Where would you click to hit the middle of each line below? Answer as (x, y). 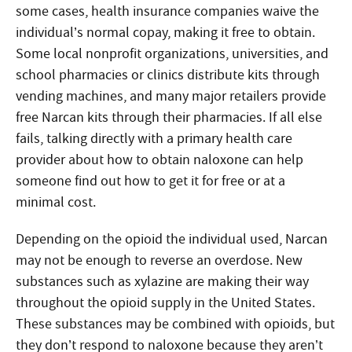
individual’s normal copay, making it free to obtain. (165, 33)
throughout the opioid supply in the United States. (165, 303)
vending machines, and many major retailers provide (171, 96)
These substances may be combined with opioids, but (175, 324)
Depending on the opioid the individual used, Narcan (172, 239)
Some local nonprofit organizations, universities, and (172, 54)
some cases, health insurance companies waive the (167, 11)
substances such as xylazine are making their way (162, 282)
